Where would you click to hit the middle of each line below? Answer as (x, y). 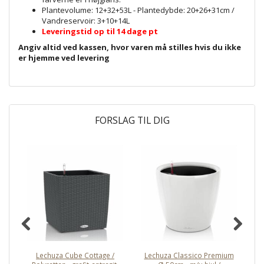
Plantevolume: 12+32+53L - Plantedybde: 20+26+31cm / (138, 10)
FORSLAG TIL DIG (132, 120)
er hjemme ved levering (64, 57)
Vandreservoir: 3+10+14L (86, 20)
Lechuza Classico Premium (189, 255)
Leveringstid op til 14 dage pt (100, 31)
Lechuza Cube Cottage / (75, 255)
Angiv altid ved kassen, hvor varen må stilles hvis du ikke (130, 47)
